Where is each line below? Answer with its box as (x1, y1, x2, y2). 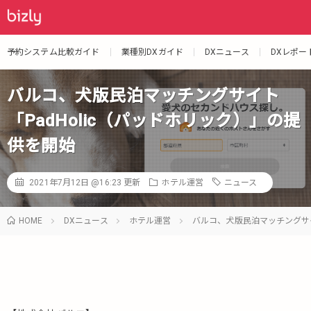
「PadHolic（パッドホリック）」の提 (7, 111, 301, 131)
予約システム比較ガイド (7, 47, 100, 57)
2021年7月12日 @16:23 (29, 178, 121, 187)
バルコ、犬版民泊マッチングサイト (7, 86, 279, 106)
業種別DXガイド (121, 47, 183, 57)
